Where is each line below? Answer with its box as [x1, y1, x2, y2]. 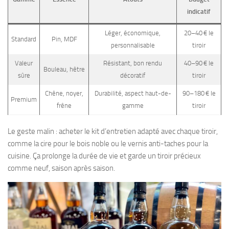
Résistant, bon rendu [103, 59, 162, 67]
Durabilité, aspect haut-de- [94, 89, 171, 98]
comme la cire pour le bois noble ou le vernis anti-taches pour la [8, 139, 208, 148]
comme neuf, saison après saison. [8, 163, 115, 173]
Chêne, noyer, [45, 89, 83, 98]
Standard [11, 35, 36, 43]
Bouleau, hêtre [43, 65, 85, 74]
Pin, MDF [51, 35, 77, 43]
